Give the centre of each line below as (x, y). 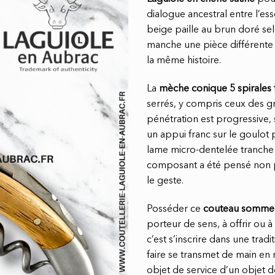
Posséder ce (175, 209)
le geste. (165, 181)
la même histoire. (184, 61)
